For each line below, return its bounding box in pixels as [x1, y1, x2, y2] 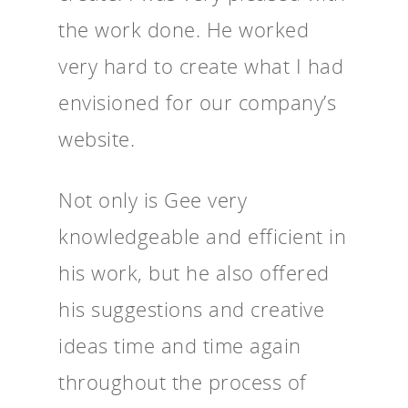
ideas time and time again [58, 331, 301, 359]
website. [58, 124, 135, 152]
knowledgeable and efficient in [58, 221, 346, 250]
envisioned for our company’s [58, 87, 336, 116]
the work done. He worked [58, 15, 309, 43]
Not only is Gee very [58, 185, 247, 213]
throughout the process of [58, 367, 307, 395]
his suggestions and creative [58, 294, 324, 322]
